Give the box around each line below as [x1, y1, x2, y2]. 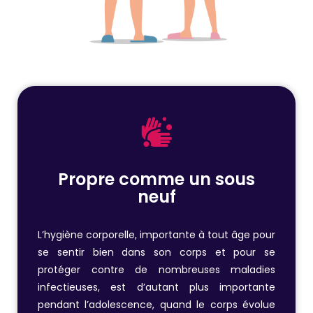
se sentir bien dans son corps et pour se [38, 245, 275, 259]
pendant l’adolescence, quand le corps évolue [38, 297, 275, 312]
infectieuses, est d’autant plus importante [38, 279, 275, 294]
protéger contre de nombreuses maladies [38, 262, 275, 277]
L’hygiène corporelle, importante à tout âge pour [38, 227, 275, 242]
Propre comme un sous [58, 167, 255, 191]
